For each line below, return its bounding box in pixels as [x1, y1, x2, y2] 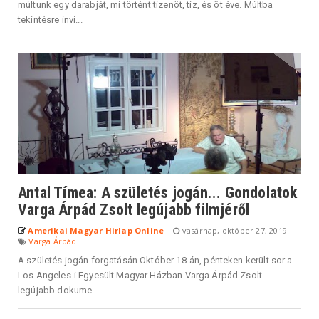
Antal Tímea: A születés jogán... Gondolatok [18, 183, 298, 202]
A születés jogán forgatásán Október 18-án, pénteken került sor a [18, 254, 293, 266]
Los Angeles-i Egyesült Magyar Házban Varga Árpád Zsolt [18, 269, 263, 281]
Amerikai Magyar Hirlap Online [28, 224, 164, 236]
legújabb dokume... [18, 284, 99, 296]
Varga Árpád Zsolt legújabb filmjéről [18, 200, 250, 219]
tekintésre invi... [18, 14, 83, 25]
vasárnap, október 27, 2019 [179, 224, 288, 236]
